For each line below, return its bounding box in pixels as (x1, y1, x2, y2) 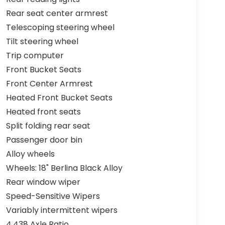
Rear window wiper (6, 176, 80, 188)
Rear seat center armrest (6, 8, 108, 20)
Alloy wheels (6, 148, 55, 160)
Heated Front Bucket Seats (6, 92, 113, 104)
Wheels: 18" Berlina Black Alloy (6, 162, 123, 174)
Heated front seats (6, 106, 81, 118)
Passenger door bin (6, 134, 82, 146)
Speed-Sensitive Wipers (6, 190, 100, 202)
